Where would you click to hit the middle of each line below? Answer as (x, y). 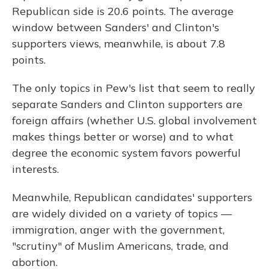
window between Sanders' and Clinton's (116, 28)
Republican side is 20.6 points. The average (123, 11)
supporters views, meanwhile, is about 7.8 (119, 44)
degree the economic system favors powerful (126, 153)
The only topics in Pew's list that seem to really (134, 88)
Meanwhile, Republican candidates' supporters (132, 198)
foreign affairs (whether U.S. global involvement (134, 121)
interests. (35, 169)
